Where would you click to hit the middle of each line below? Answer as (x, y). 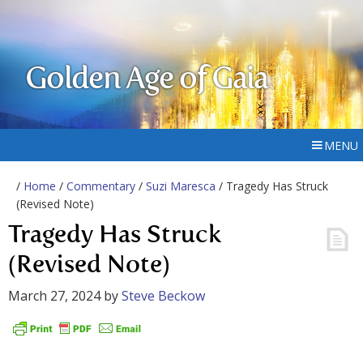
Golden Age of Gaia (147, 80)
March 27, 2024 (54, 296)
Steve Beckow (163, 296)
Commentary (101, 186)
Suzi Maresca (181, 186)
